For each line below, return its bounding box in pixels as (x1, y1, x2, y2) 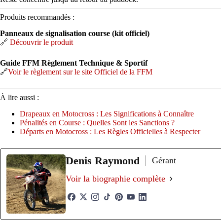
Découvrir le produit (10, 37, 73, 46)
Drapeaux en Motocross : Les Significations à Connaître (20, 109, 194, 118)
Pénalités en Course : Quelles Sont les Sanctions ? (20, 118, 175, 127)
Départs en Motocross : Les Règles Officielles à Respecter (20, 127, 200, 136)
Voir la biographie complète (66, 174, 165, 184)
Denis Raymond (66, 154, 140, 167)
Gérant (152, 155, 176, 166)
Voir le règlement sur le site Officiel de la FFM (8, 67, 152, 76)
